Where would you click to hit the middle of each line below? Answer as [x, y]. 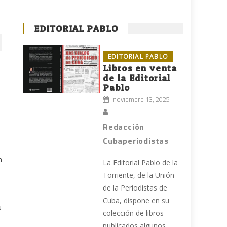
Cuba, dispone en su [136, 201]
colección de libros [134, 213]
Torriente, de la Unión [139, 175]
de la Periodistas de [135, 188]
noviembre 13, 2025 [142, 100]
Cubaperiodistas [136, 141]
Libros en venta [140, 68]
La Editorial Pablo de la [141, 163]
